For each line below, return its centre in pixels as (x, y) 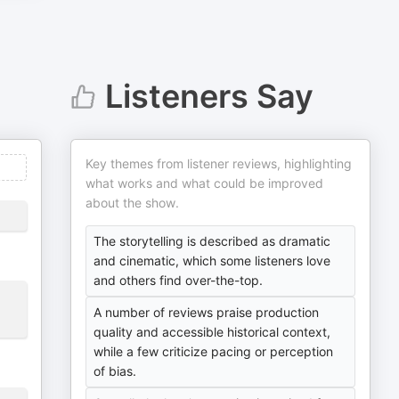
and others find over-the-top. (179, 280)
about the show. (133, 203)
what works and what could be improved (205, 183)
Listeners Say (209, 96)
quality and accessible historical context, (212, 332)
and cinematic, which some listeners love (212, 261)
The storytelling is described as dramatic (212, 241)
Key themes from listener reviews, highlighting (219, 163)
